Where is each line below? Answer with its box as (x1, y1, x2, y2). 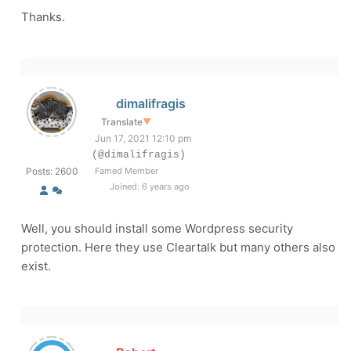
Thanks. (21, 9, 65, 24)
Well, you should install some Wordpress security (21, 221, 293, 236)
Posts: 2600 (25, 165, 78, 177)
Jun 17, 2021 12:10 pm (95, 132, 191, 144)
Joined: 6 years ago (107, 181, 190, 192)
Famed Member (95, 165, 158, 176)
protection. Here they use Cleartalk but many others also (21, 240, 335, 255)
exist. (21, 259, 51, 273)
